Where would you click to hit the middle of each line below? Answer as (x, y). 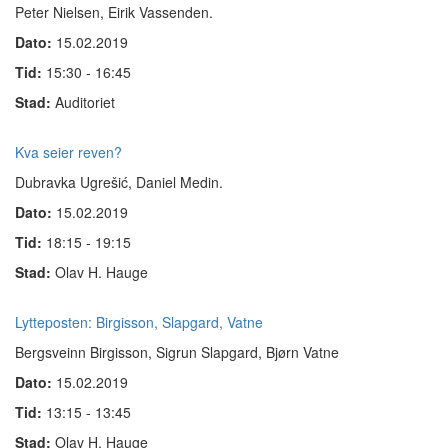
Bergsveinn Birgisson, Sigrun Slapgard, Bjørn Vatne (177, 352)
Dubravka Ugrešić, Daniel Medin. (119, 182)
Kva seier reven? (68, 152)
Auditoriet (85, 102)
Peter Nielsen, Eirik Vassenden (112, 12)
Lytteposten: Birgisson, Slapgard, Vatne (139, 322)
